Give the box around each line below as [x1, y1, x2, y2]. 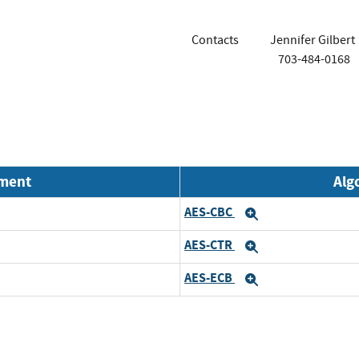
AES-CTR [184, 236, 235, 254]
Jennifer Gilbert [269, 31, 355, 48]
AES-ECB [184, 269, 235, 287]
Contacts [192, 31, 239, 48]
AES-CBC [184, 204, 235, 221]
